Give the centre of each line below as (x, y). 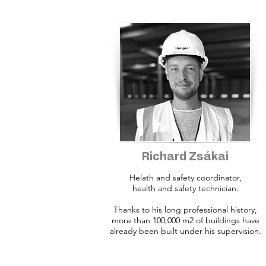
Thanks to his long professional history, (185, 210)
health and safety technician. (185, 188)
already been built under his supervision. (185, 231)
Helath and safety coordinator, (185, 178)
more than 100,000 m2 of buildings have (185, 220)
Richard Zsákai (185, 157)
